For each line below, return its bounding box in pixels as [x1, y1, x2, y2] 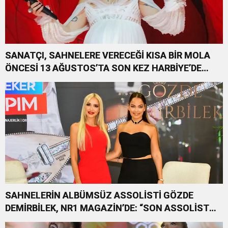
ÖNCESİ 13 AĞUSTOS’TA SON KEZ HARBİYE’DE [5, 63, 202, 73]
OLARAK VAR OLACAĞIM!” [5, 215, 115, 226]
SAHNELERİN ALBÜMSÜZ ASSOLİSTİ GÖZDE [5, 190, 193, 201]
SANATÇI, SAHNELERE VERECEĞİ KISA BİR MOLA [5, 50, 210, 61]
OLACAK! [5, 75, 43, 86]
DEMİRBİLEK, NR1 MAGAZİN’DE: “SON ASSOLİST [5, 203, 209, 213]
